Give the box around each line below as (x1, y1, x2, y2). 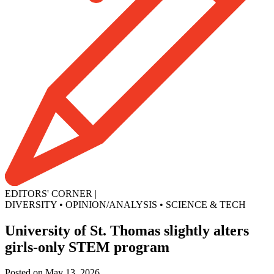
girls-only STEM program (5, 239, 169, 255)
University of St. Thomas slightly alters (5, 222, 249, 239)
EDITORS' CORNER (5, 188, 92, 199)
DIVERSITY (5, 199, 57, 210)
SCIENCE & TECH (166, 199, 246, 210)
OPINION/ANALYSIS (65, 199, 157, 210)
